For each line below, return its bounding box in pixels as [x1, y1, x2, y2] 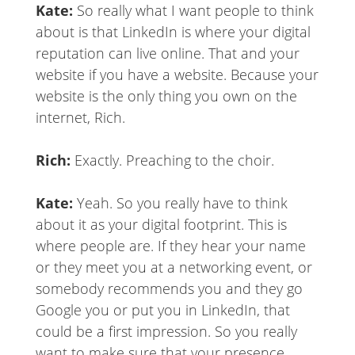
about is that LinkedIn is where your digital [35, 22, 311, 42]
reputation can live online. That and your [35, 44, 300, 63]
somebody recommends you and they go [35, 279, 303, 299]
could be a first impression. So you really [35, 322, 297, 342]
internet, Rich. [35, 108, 125, 128]
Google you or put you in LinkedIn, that [35, 300, 290, 320]
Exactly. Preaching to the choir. [70, 151, 274, 170]
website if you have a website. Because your [35, 65, 319, 85]
